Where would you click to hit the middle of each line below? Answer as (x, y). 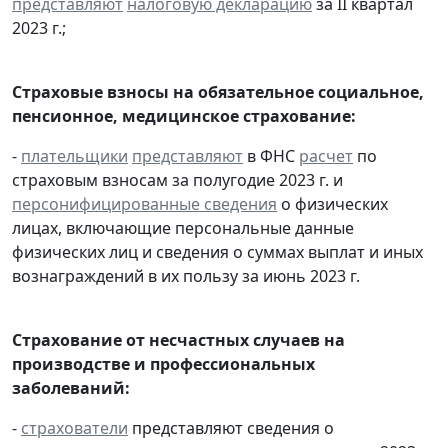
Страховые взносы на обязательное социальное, (218, 91)
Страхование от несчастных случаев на (178, 339)
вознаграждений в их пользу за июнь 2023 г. (186, 275)
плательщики (74, 155)
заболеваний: (71, 387)
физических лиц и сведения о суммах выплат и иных (217, 251)
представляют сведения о (231, 427)
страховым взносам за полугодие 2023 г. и (177, 179)
